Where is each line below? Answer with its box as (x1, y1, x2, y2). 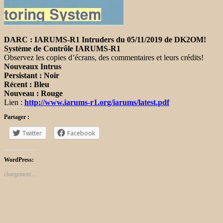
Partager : (4, 113, 29, 120)
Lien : (4, 98, 24, 107)
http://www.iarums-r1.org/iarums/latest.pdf (24, 98, 169, 107)
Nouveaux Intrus (4, 62, 61, 71)
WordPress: (4, 156, 34, 163)
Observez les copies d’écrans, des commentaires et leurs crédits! (4, 53, 204, 62)
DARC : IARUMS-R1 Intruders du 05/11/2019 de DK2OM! (4, 35, 206, 44)
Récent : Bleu (4, 80, 49, 89)
